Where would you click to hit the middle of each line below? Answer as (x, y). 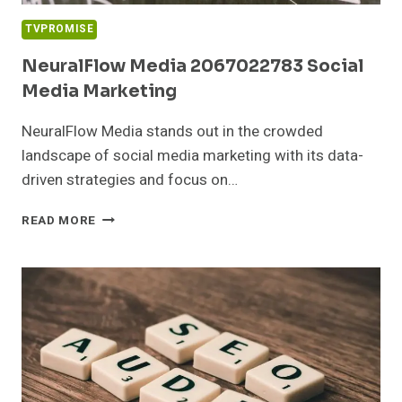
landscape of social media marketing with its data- (192, 155)
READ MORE (59, 220)
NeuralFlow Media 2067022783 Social (192, 66)
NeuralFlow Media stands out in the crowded (172, 131)
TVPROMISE (60, 29)
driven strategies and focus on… (130, 179)
